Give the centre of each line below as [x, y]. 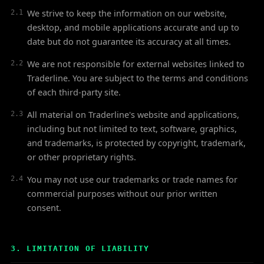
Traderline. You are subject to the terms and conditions [138, 78]
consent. [44, 207]
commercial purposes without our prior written [122, 193]
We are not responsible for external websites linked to [136, 64]
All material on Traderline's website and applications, [133, 114]
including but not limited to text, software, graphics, [132, 128]
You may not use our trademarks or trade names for [132, 179]
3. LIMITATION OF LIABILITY [80, 248]
